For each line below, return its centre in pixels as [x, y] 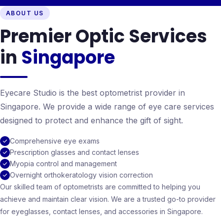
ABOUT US [25, 13]
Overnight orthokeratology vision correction [81, 175]
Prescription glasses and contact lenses [74, 152]
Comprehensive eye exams [55, 141]
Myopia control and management [63, 164]
